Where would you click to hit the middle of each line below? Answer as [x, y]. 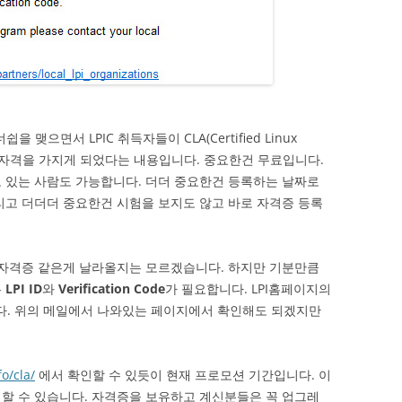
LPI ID [24, 288]
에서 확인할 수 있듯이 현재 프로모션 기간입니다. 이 [183, 375]
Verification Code [112, 288]
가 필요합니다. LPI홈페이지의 [248, 288]
